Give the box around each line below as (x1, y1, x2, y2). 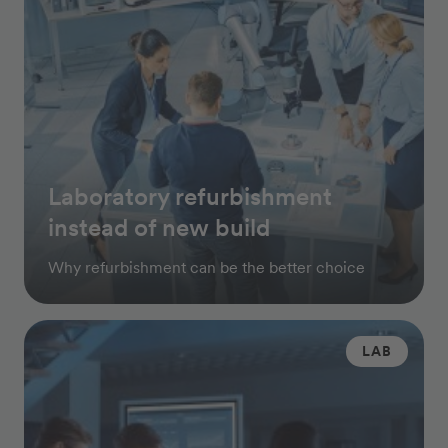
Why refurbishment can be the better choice (48, 257, 365, 277)
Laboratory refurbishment (48, 181, 332, 211)
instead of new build (48, 212, 270, 242)
